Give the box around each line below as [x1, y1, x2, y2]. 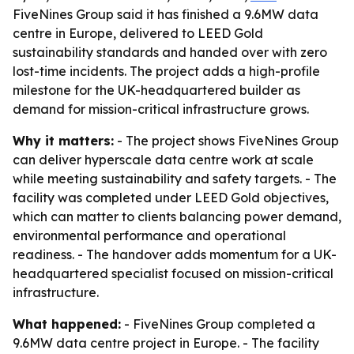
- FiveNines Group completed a [121, 316, 315, 332]
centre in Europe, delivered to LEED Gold [13, 25, 263, 41]
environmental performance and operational [13, 228, 286, 243]
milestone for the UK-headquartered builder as [13, 82, 300, 98]
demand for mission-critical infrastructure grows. [13, 101, 309, 117]
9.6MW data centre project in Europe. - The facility [13, 335, 319, 351]
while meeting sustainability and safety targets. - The [13, 171, 337, 186]
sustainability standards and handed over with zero [13, 44, 327, 60]
